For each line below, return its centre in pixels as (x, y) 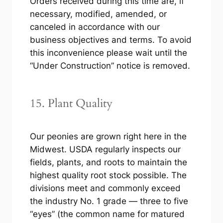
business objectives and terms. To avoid (111, 40)
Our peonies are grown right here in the (108, 136)
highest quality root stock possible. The (108, 175)
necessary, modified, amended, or (98, 14)
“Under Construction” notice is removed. (110, 65)
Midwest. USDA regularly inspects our (105, 149)
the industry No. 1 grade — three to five (109, 201)
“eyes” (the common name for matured (107, 214)
